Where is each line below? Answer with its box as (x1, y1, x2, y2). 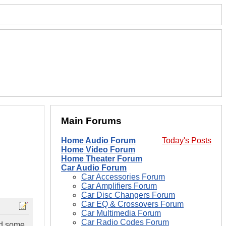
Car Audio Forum (61, 163, 127, 173)
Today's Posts (162, 136, 211, 145)
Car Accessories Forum (81, 173, 165, 182)
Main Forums (61, 116, 122, 127)
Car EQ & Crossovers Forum (81, 200, 184, 209)
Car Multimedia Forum (81, 209, 161, 218)
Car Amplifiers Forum (81, 182, 157, 191)
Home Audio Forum (61, 136, 136, 145)
